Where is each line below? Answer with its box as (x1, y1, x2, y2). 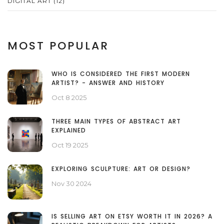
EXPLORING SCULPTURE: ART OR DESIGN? (51, 164, 190, 173)
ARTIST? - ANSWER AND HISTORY (51, 78, 164, 87)
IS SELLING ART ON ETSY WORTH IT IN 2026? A (51, 212, 212, 221)
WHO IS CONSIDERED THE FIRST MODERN (51, 69, 190, 78)
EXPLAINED (51, 126, 86, 135)
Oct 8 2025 (51, 93, 86, 102)
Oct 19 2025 (51, 141, 88, 149)
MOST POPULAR (7, 38, 109, 54)
